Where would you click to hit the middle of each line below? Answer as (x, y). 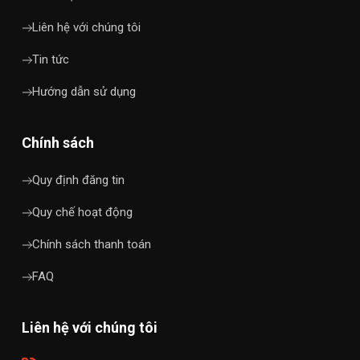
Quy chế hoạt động (82, 212)
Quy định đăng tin (78, 180)
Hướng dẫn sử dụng (84, 91)
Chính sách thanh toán (92, 244)
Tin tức (51, 59)
